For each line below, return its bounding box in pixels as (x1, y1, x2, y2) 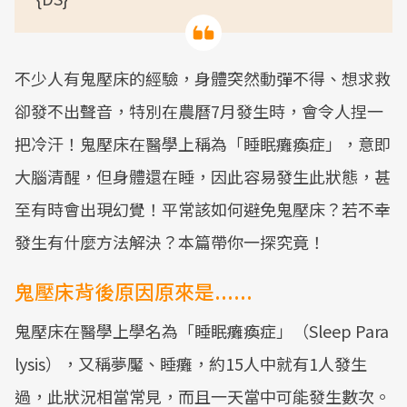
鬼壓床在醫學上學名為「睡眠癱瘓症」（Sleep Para (15, 319, 389, 342)
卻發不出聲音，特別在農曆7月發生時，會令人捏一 (15, 99, 383, 123)
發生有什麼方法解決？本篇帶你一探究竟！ (15, 230, 325, 253)
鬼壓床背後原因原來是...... (15, 276, 253, 305)
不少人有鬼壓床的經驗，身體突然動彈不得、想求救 (15, 66, 391, 90)
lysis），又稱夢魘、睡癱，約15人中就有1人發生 (15, 352, 367, 375)
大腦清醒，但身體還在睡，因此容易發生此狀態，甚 (15, 164, 391, 188)
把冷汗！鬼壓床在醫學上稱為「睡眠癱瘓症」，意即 (15, 132, 391, 155)
